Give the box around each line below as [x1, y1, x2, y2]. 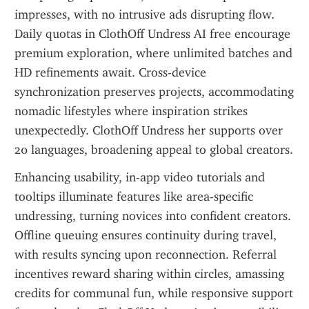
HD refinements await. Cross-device [14, 65, 206, 80]
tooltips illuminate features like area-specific [14, 189, 253, 204]
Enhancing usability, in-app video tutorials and [14, 170, 265, 185]
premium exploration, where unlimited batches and [14, 46, 292, 61]
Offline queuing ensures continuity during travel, [14, 228, 277, 243]
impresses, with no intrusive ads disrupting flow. [14, 7, 275, 22]
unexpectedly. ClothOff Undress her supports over [14, 123, 283, 138]
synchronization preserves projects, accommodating [14, 84, 294, 99]
